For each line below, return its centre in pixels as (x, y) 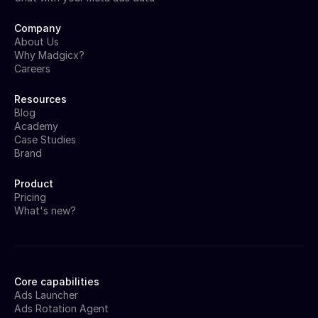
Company (38, 28)
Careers (32, 68)
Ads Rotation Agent (61, 308)
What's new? (45, 210)
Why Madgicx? (49, 55)
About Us (37, 41)
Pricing (30, 197)
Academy (36, 126)
